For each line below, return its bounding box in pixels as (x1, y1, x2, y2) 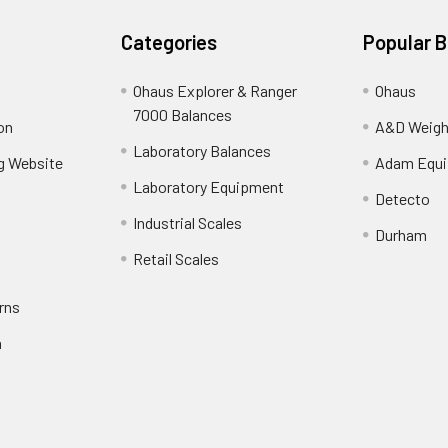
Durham (374, 225, 427, 245)
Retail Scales (133, 249, 220, 269)
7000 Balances (133, 105, 233, 125)
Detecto (374, 189, 430, 209)
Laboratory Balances (133, 141, 272, 161)
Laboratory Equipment (133, 177, 285, 197)
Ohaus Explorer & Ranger (133, 81, 298, 101)
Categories (121, 30, 218, 55)
